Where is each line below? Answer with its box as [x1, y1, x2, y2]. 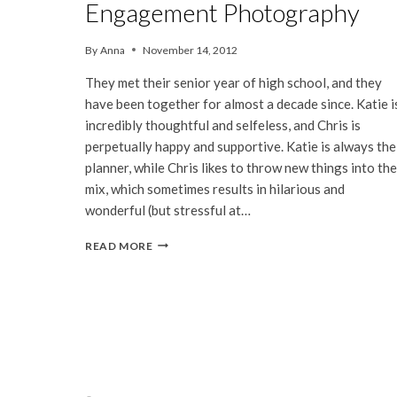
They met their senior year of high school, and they [85, 74, 382, 90]
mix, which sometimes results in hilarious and [85, 180, 345, 197]
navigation [84, 328, 196, 359]
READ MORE [85, 238, 153, 253]
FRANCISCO [152, 318, 221, 332]
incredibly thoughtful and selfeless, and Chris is [85, 116, 361, 133]
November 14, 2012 [143, 43, 238, 57]
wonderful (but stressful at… [85, 201, 251, 218]
